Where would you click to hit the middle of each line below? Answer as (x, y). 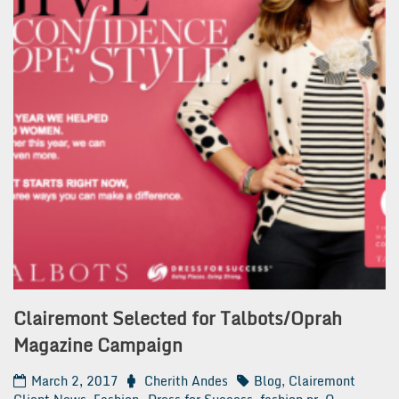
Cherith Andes (186, 380)
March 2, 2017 (75, 380)
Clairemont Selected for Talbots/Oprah (178, 319)
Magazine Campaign (98, 346)
